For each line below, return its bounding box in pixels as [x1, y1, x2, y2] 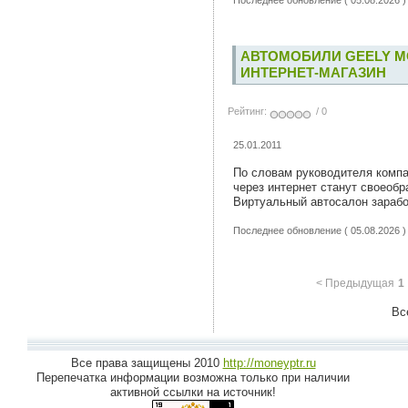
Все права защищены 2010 [70, 356, 223, 370]
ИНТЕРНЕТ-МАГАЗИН [240, 65, 386, 80]
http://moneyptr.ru [222, 356, 316, 370]
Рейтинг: [228, 106, 270, 117]
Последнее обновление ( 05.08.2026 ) [233, 224, 406, 236]
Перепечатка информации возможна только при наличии [36, 371, 350, 384]
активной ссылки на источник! [110, 385, 276, 399]
